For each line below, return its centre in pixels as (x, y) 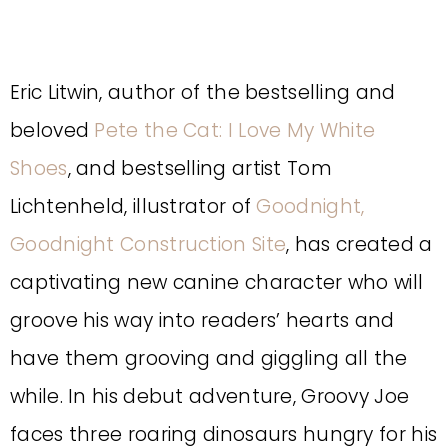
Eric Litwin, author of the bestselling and (203, 92)
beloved (52, 130)
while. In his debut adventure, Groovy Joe (210, 396)
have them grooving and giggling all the (209, 358)
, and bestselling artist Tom (199, 168)
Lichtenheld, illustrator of (133, 206)
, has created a (359, 244)
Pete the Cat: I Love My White (235, 130)
